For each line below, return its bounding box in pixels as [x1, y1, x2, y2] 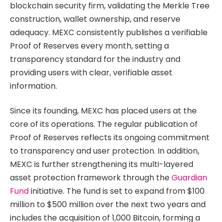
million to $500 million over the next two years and [10, 198, 206, 210]
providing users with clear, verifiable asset [10, 67, 172, 79]
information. [10, 80, 57, 92]
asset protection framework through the [10, 171, 171, 183]
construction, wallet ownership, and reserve [10, 13, 180, 25]
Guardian [171, 171, 207, 183]
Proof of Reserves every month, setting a [10, 40, 169, 52]
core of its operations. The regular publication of [10, 118, 198, 130]
